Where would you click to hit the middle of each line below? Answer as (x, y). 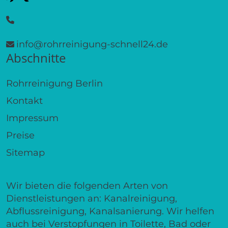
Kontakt (24, 101)
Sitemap (25, 152)
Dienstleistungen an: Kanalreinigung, (92, 198)
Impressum (32, 118)
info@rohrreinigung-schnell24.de (92, 44)
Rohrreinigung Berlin (54, 83)
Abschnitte (36, 58)
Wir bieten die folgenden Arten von (87, 186)
